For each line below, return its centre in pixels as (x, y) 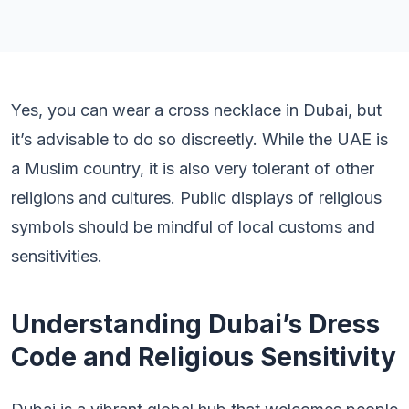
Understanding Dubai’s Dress (195, 324)
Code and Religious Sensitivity (204, 357)
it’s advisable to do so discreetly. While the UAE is (199, 139)
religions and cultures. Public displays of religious (196, 198)
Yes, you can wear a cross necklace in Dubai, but (196, 110)
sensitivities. (57, 256)
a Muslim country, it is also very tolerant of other (193, 168)
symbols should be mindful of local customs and (193, 227)
